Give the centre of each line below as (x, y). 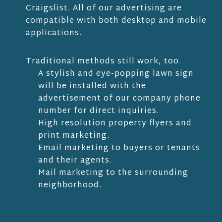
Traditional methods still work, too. (103, 62)
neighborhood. (70, 186)
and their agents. (75, 161)
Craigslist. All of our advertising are (104, 9)
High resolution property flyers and (115, 124)
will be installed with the (92, 87)
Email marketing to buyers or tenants (119, 149)
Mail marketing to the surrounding (113, 173)
